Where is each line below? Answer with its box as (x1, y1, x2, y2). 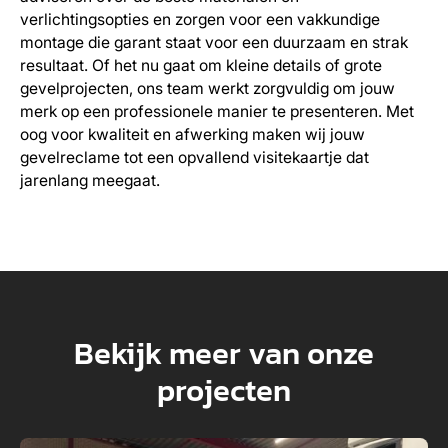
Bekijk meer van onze (74, 328, 374, 376)
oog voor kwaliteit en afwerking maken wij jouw (19, 125, 365, 145)
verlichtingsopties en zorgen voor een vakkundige (19, 10, 380, 30)
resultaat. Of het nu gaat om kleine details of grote (19, 56, 382, 76)
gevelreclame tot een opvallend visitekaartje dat (19, 148, 369, 168)
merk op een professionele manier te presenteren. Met (19, 102, 414, 122)
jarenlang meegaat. (19, 171, 160, 191)
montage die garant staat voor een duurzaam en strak (19, 33, 408, 53)
